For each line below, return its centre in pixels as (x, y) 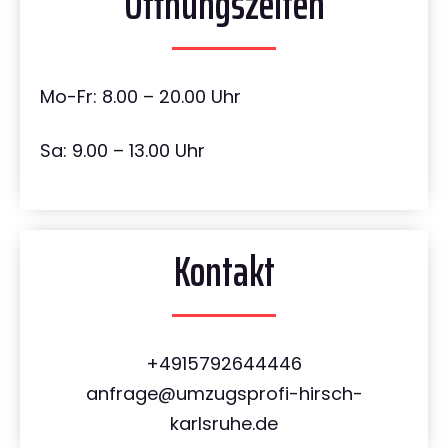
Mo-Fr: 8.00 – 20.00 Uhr (140, 97)
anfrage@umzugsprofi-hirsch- (224, 394)
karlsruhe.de (224, 424)
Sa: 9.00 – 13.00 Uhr (122, 151)
